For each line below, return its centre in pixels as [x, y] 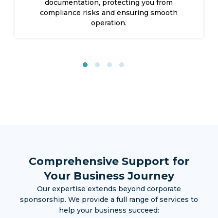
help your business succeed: [109, 210]
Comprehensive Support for [109, 162]
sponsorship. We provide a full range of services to [109, 200]
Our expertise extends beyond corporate [109, 189]
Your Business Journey [109, 176]
